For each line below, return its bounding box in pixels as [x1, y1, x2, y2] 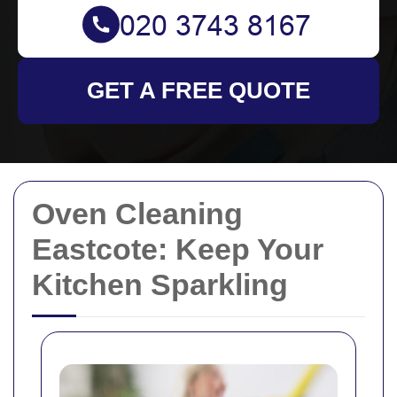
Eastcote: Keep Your [32, 232, 323, 266]
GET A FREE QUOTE [87, 77, 310, 104]
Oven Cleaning [32, 197, 243, 230]
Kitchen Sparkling [32, 268, 288, 301]
